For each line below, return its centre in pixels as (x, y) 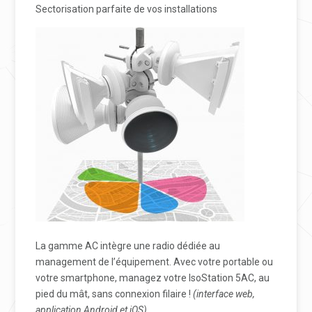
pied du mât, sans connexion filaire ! (115, 294)
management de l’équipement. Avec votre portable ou (155, 262)
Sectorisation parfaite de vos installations (127, 9)
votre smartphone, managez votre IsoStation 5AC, (146, 278)
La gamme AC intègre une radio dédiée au (128, 246)
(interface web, (224, 294)
